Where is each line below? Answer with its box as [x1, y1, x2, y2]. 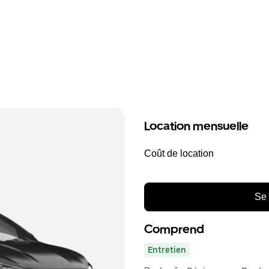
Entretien [148, 245, 186, 255]
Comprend [144, 222, 204, 237]
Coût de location [144, 148, 214, 159]
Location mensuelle [144, 119, 249, 133]
